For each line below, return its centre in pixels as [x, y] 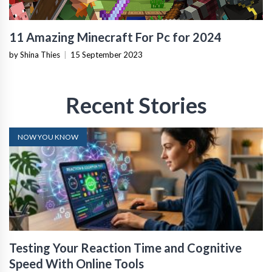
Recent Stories [136, 105]
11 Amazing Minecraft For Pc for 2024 [115, 37]
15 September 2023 [107, 55]
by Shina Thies [35, 55]
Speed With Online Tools [76, 263]
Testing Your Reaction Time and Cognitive [125, 248]
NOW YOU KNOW [48, 137]
